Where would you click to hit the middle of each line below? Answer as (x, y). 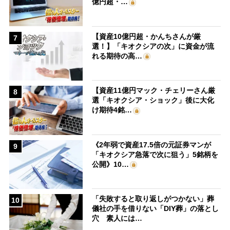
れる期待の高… (117, 56)
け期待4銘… (112, 110)
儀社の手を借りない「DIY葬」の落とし (156, 209)
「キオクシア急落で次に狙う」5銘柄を (155, 154)
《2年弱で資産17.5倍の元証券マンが (152, 145)
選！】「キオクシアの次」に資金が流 (153, 46)
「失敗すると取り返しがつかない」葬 (153, 199)
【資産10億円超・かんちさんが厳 (147, 36)
